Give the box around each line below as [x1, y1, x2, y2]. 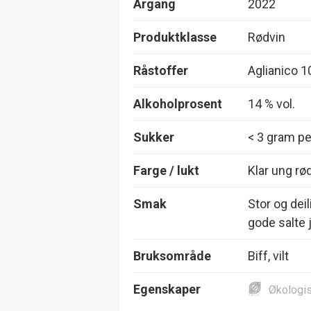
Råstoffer [133, 62, 188, 78]
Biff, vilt [248, 248, 289, 263]
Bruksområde [133, 248, 211, 263]
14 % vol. [248, 96, 295, 111]
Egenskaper [133, 281, 201, 296]
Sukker [133, 129, 174, 144]
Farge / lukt [133, 162, 199, 178]
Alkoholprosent [133, 96, 222, 111]
